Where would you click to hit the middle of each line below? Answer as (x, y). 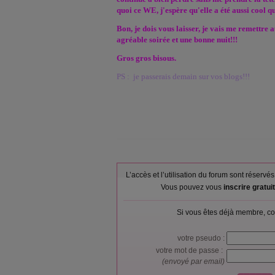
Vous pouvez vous (192, 187)
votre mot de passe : (191, 250)
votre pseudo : (202, 238)
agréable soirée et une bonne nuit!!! (177, 40)
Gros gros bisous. (146, 58)
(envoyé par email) (194, 261)
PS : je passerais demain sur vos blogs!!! (183, 76)
